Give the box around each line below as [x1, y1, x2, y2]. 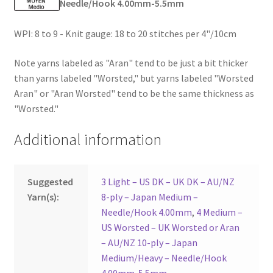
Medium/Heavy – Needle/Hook [101, 252, 227, 264]
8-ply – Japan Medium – [101, 191, 199, 204]
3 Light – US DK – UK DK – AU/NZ [101, 175, 235, 188]
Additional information [13, 129, 161, 149]
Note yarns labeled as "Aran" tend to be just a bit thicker [13, 56, 248, 69]
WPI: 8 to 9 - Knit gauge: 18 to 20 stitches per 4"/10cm [13, 27, 236, 40]
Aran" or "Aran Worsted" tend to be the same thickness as [13, 87, 254, 99]
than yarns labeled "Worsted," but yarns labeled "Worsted [13, 71, 253, 84]
